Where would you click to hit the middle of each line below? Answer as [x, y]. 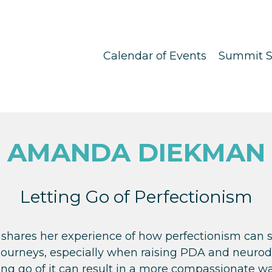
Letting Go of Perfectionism [136, 197]
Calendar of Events [155, 56]
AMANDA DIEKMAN [136, 153]
